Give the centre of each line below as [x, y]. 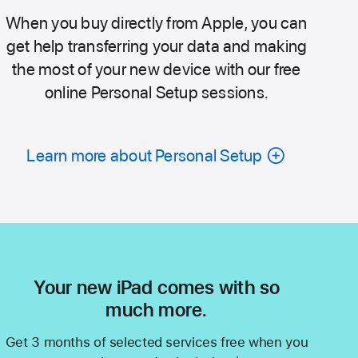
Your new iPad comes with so [157, 288]
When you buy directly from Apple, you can [157, 23]
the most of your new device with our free [157, 70]
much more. [157, 310]
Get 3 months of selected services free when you [157, 342]
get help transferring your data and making [157, 46]
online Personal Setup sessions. [157, 93]
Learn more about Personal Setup [145, 156]
